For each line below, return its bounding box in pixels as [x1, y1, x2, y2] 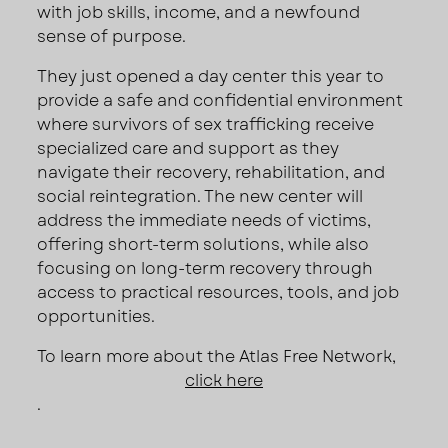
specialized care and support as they [37, 136, 340, 160]
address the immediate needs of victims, [37, 208, 372, 232]
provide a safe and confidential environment [37, 88, 404, 112]
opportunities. [37, 304, 156, 328]
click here [185, 368, 263, 392]
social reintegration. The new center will [37, 184, 364, 208]
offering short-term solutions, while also [37, 232, 370, 256]
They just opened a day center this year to [37, 64, 385, 88]
